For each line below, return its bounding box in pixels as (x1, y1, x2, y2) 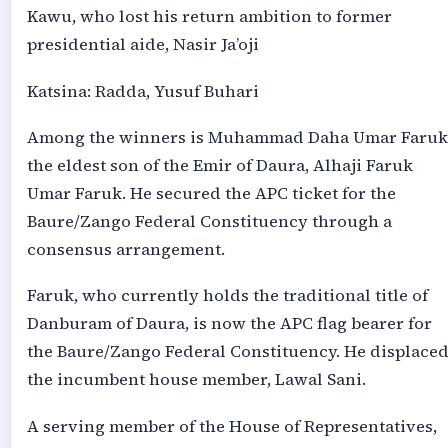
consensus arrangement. (26, 238, 225, 261)
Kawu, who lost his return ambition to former (26, 5, 392, 29)
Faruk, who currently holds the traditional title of (26, 284, 428, 308)
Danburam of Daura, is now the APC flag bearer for (26, 312, 432, 336)
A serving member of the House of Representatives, (26, 414, 437, 438)
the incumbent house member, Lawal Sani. (26, 368, 366, 392)
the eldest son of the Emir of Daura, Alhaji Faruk (26, 154, 413, 177)
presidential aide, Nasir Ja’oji (26, 33, 259, 57)
